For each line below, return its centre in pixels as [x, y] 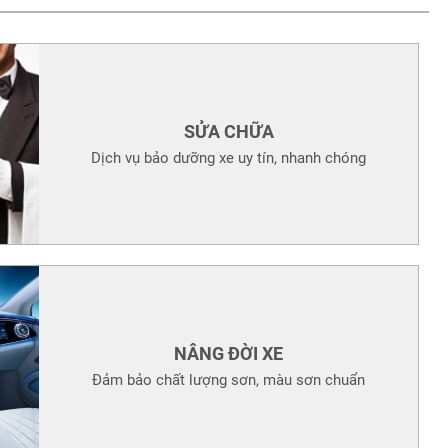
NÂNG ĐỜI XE [229, 353]
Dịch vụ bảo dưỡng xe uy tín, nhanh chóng [229, 157]
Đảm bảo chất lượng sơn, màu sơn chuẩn [229, 379]
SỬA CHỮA [228, 131]
